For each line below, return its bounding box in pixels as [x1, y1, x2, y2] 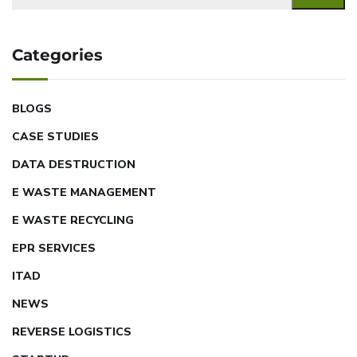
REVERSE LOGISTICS [12, 324, 131, 339]
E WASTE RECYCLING [12, 212, 134, 228]
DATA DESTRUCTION [12, 156, 135, 172]
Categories [12, 45, 103, 65]
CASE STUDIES [12, 128, 99, 144]
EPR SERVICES [12, 240, 96, 256]
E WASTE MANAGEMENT [12, 184, 156, 200]
